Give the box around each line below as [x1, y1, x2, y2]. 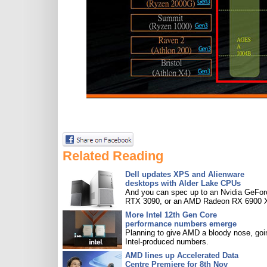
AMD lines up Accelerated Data [125, 251, 238, 260]
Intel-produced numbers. [125, 237, 209, 246]
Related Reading [63, 148, 163, 163]
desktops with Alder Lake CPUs [125, 179, 241, 188]
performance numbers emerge [125, 219, 237, 228]
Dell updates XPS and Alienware [125, 170, 244, 179]
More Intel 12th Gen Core [125, 210, 217, 219]
